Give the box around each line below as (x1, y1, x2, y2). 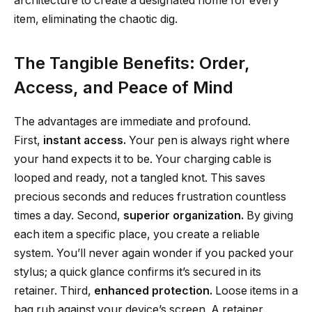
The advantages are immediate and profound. (14, 115, 251, 129)
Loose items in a (212, 284, 298, 298)
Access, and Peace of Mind (14, 77, 233, 98)
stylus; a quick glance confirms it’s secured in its (14, 265, 261, 279)
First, (14, 134, 43, 148)
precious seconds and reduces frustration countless (14, 190, 286, 204)
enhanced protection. (94, 284, 212, 298)
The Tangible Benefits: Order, (14, 53, 250, 74)
